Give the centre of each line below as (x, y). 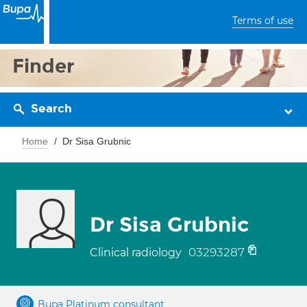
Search (51, 109)
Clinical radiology (137, 253)
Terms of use (263, 21)
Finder (44, 66)
